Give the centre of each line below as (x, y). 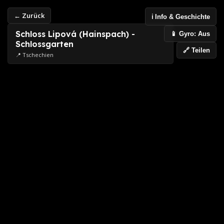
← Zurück (29, 15)
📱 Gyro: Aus (190, 34)
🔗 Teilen (196, 50)
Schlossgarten (44, 44)
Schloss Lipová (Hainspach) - (75, 34)
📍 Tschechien (34, 55)
